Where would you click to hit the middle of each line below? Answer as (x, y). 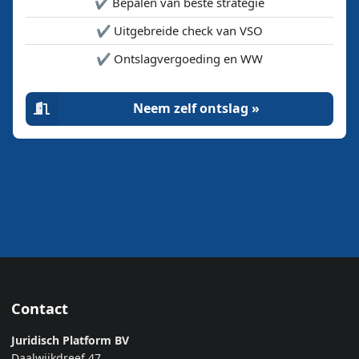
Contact (40, 308)
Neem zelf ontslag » (196, 109)
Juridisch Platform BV (70, 340)
